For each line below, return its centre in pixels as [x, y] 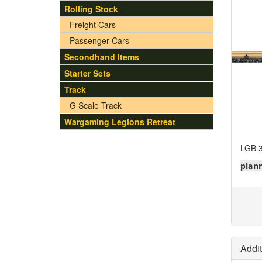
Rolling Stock [91, 9]
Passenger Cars [99, 40]
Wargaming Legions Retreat [120, 122]
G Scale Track [96, 105]
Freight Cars [93, 25]
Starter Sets [87, 73]
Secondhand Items [102, 57]
